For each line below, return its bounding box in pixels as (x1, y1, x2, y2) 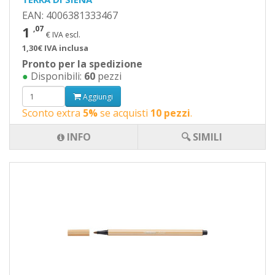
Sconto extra (22, 106, 83, 120)
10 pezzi (150, 106, 190, 120)
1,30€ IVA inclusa (22, 42, 88, 53)
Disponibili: (28, 69, 84, 83)
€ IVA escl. (46, 29, 80, 40)
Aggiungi (81, 91, 113, 102)
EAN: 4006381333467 (22, 9, 118, 22)
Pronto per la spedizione (22, 57, 142, 71)
